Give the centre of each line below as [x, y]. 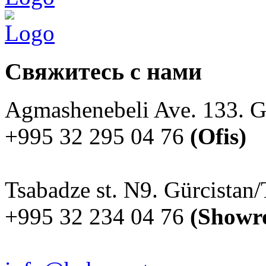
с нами [163, 71]
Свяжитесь [64, 71]
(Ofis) [218, 137]
